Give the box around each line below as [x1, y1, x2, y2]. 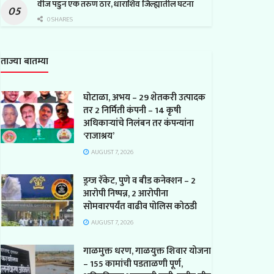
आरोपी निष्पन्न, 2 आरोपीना [83, 185, 168, 201]
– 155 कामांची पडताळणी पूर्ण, [83, 256, 183, 272]
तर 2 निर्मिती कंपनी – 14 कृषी [83, 102, 181, 118]
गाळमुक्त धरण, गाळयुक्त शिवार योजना [83, 243, 211, 259]
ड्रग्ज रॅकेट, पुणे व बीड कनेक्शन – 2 [83, 172, 196, 188]
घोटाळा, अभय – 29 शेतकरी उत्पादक [83, 89, 206, 105]
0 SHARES [46, 13, 73, 25]
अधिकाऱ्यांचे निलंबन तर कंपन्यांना [83, 115, 194, 131]
